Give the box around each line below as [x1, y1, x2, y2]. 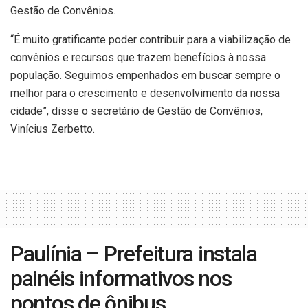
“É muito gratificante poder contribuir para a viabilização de [10, 32, 291, 46]
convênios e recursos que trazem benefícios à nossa [10, 50, 266, 64]
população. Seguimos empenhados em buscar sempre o [10, 68, 280, 82]
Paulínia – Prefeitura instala [10, 240, 257, 267]
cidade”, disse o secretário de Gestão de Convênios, [10, 104, 263, 118]
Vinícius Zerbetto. [10, 122, 95, 135]
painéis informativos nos [10, 265, 232, 291]
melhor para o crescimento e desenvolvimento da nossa [10, 86, 280, 100]
